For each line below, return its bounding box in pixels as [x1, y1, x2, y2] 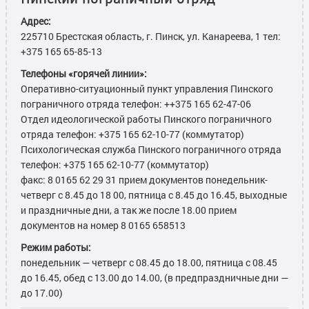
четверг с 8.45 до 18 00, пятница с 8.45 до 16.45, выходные [21, 188, 287, 202]
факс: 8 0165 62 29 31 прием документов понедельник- [21, 173, 268, 187]
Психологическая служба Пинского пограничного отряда [21, 143, 281, 157]
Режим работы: [21, 241, 91, 255]
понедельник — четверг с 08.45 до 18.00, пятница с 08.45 [21, 256, 277, 270]
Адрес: [21, 14, 51, 28]
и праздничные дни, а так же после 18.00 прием [21, 203, 237, 217]
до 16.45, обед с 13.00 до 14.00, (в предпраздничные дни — [21, 271, 288, 285]
